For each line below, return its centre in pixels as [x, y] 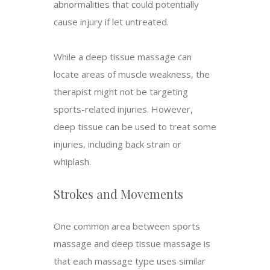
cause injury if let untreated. [111, 22]
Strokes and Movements [118, 194]
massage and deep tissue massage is [132, 244]
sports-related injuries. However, [123, 109]
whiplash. [72, 162]
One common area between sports [127, 226]
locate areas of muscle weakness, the [132, 74]
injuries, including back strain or [118, 144]
